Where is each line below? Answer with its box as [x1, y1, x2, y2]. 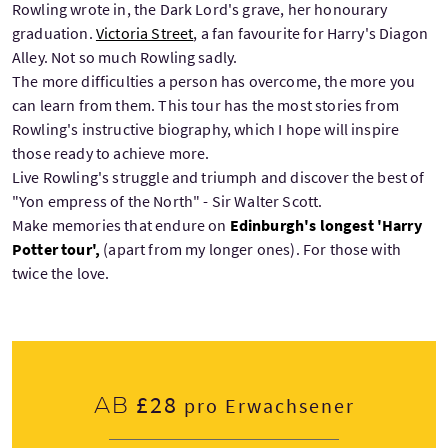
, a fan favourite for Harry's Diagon [193, 23, 429, 43]
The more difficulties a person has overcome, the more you [12, 71, 416, 91]
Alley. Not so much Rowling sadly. [12, 47, 238, 67]
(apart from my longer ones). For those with [103, 239, 402, 259]
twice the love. [12, 263, 110, 283]
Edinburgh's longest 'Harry [226, 215, 422, 235]
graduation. [12, 23, 96, 43]
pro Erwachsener [177, 393, 355, 418]
